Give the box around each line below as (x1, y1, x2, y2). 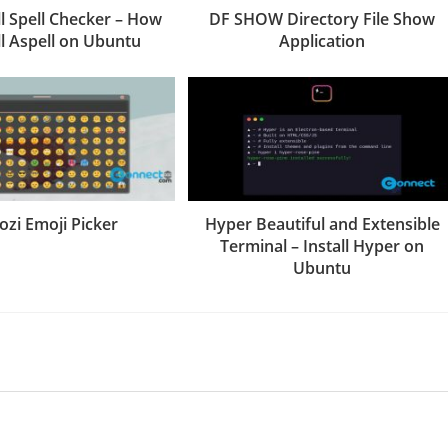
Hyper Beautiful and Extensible (204, 212, 440, 235)
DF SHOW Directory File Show (209, 7, 436, 30)
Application (279, 29, 366, 52)
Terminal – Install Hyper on (220, 234, 425, 257)
